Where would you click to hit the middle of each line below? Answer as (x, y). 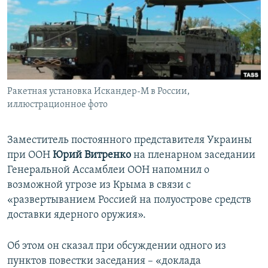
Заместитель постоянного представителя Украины (130, 141)
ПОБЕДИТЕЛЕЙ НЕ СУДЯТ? (67, 11)
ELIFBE (33, 54)
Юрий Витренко (92, 156)
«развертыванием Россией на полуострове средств (129, 200)
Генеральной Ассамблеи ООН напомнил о (108, 170)
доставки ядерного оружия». (77, 215)
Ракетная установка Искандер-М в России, (98, 92)
